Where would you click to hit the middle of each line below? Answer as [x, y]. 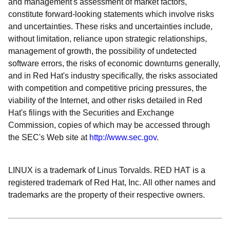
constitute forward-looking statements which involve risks [111, 14]
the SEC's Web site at [49, 137]
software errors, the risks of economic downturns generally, [114, 63]
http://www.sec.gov [123, 137]
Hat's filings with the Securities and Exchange [91, 113]
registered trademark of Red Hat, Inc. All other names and [112, 183]
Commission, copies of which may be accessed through [109, 125]
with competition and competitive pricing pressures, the [108, 88]
